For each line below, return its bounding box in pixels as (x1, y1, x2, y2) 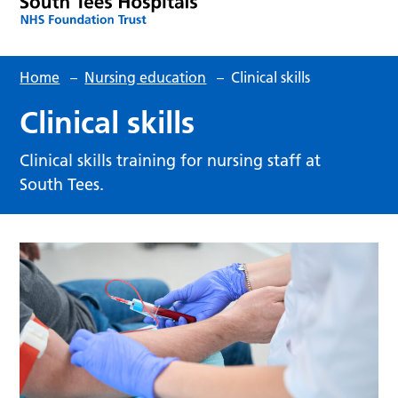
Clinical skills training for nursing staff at (20, 149, 322, 171)
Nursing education (84, 68, 207, 86)
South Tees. (20, 173, 105, 195)
